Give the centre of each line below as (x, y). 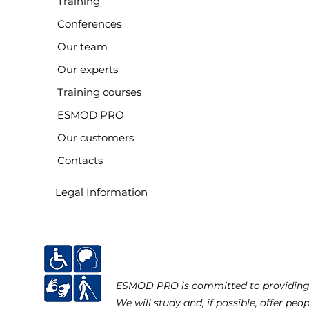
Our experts (88, 69)
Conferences (90, 24)
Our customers (96, 138)
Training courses (100, 92)
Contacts (80, 160)
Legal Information (102, 192)
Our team (83, 47)
